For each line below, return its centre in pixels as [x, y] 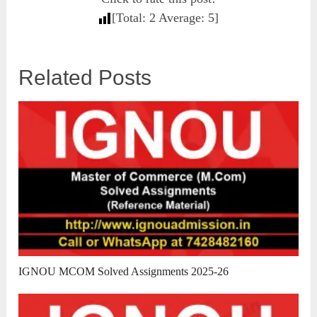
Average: [182, 18]
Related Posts [85, 78]
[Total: [131, 18]
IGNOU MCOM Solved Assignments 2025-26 [124, 272]
